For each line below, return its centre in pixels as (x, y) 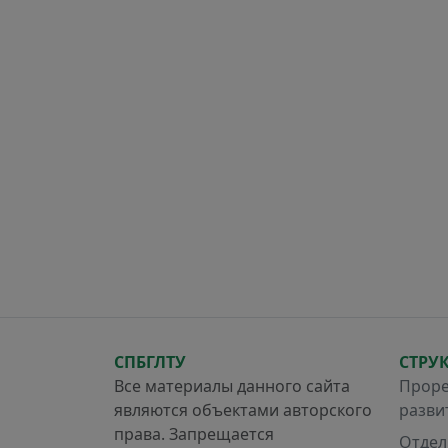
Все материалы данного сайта (232, 386)
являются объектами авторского (243, 410)
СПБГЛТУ (150, 362)
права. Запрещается (194, 434)
